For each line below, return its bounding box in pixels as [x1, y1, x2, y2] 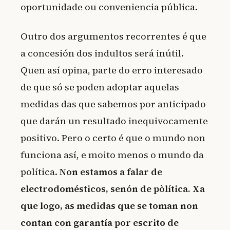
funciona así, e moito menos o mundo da [21, 148, 204, 161]
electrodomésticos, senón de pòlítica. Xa [21, 182, 205, 195]
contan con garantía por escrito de [21, 216, 179, 229]
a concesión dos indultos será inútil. [21, 46, 184, 60]
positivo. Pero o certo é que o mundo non [21, 131, 205, 144]
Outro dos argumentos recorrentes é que [21, 29, 206, 43]
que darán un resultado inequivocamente [21, 114, 208, 127]
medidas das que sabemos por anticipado [21, 97, 206, 110]
